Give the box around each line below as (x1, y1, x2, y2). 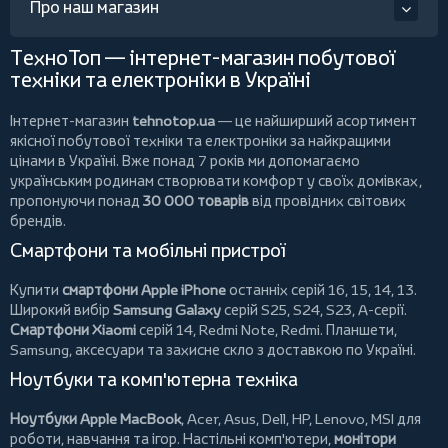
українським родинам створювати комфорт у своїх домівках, (10, 171, 422, 191)
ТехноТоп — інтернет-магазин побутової (10, 44, 395, 72)
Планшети (326, 320, 394, 340)
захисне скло (166, 340, 254, 360)
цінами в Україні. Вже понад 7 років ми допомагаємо (10, 151, 360, 171)
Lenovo (315, 409, 365, 429)
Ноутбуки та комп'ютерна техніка (10, 367, 298, 392)
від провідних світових (249, 191, 406, 211)
